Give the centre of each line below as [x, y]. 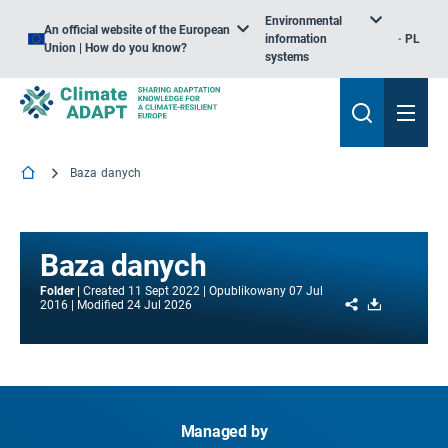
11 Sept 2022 [164, 291]
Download [414, 303]
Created [104, 291]
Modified [100, 305]
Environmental [304, 21]
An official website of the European [137, 30]
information [296, 39]
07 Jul [306, 291]
